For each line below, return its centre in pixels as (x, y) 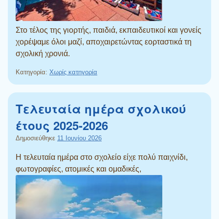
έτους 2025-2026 (62, 125)
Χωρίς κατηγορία (73, 72)
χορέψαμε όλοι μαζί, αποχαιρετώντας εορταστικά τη (104, 42)
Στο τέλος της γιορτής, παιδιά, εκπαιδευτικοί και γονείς (109, 30)
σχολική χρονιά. (43, 53)
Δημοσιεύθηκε (36, 138)
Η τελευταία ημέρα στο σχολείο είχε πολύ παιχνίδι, (102, 157)
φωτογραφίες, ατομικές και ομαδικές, (78, 169)
